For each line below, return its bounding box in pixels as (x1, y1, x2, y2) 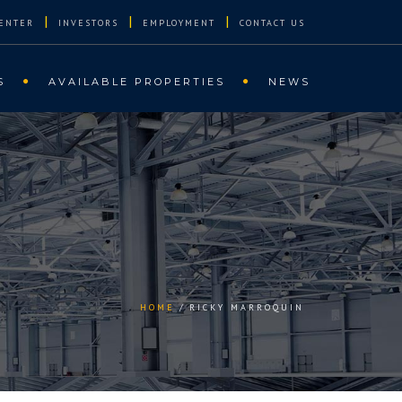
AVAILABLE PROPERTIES (48, 75, 225, 88)
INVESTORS (58, 17, 118, 29)
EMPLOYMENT (143, 17, 215, 29)
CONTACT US (240, 17, 305, 29)
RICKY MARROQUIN (189, 301, 304, 313)
